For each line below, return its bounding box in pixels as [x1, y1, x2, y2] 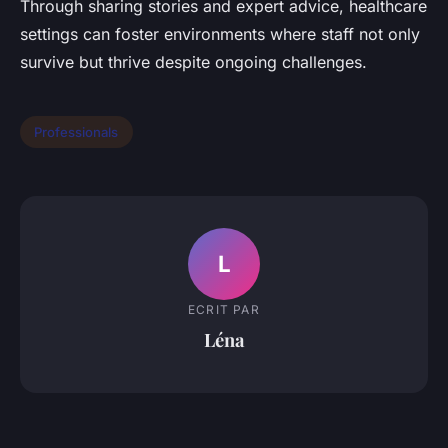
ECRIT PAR [188, 301, 260, 317]
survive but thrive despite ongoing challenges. [20, 52, 367, 73]
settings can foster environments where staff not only [20, 24, 420, 45]
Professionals [34, 123, 119, 140]
